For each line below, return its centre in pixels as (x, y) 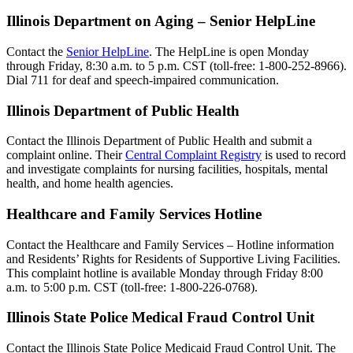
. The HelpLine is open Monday (229, 51)
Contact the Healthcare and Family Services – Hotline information (170, 244)
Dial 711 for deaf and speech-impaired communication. (143, 80)
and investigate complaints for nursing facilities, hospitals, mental (167, 169)
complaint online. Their (66, 155)
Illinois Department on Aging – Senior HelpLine (161, 21)
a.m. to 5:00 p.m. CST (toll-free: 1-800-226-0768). (132, 287)
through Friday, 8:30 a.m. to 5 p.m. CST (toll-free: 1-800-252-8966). (176, 65)
